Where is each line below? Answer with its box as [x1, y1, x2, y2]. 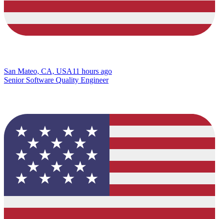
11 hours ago [72, 66, 112, 75]
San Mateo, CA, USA [4, 66, 72, 75]
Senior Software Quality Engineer [4, 75, 109, 84]
